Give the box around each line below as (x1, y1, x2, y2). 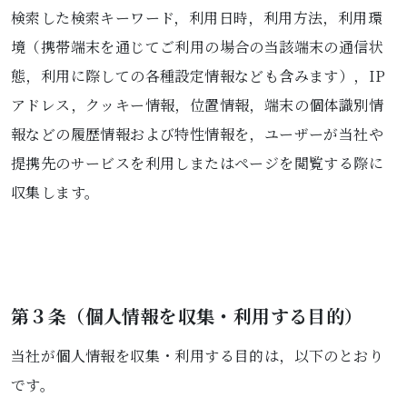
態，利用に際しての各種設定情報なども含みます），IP (11, 65, 386, 86)
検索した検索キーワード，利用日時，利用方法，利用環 (11, 7, 382, 28)
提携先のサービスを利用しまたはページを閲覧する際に (11, 153, 383, 174)
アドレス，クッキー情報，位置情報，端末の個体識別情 (11, 94, 383, 115)
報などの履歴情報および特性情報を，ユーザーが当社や (11, 124, 383, 144)
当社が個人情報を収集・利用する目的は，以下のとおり (11, 345, 383, 366)
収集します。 (11, 182, 100, 203)
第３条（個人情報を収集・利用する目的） (11, 303, 363, 329)
